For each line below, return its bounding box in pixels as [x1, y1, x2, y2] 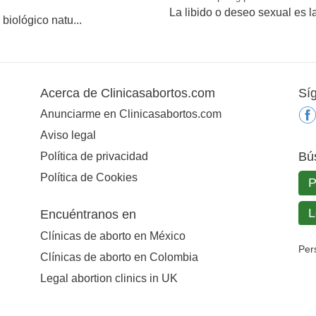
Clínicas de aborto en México [39, 230, 186, 243]
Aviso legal [39, 129, 96, 142]
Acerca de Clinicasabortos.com [39, 85, 215, 100]
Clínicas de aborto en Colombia [39, 251, 198, 264]
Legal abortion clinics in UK [39, 272, 178, 285]
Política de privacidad [39, 150, 148, 163]
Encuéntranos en [39, 207, 136, 222]
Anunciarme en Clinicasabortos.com [39, 108, 221, 121]
